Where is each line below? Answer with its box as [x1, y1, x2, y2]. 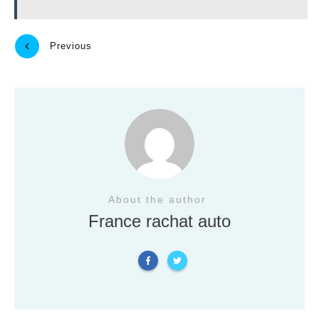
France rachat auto [88, 211, 231, 231]
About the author [108, 193, 211, 205]
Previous [50, 41, 92, 52]
